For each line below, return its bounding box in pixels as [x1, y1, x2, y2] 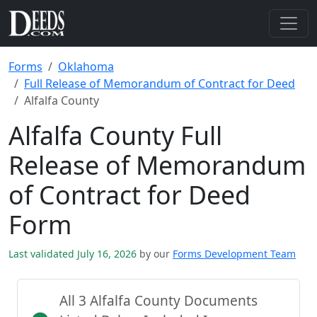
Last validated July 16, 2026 [8, 247, 139, 260]
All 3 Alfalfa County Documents [59, 292, 258, 310]
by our [139, 247, 170, 260]
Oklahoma [58, 59, 114, 74]
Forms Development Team [173, 247, 296, 260]
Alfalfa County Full [8, 118, 222, 152]
